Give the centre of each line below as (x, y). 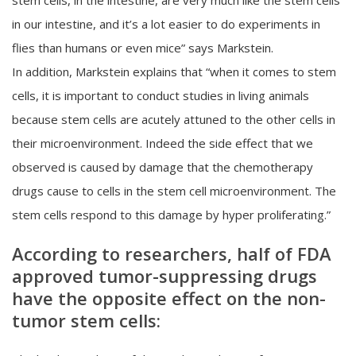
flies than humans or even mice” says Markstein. (143, 47)
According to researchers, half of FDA (172, 253)
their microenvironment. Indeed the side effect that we (163, 143)
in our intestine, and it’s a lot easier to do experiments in (166, 23)
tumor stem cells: (86, 320)
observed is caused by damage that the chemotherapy (163, 166)
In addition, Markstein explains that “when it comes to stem (174, 71)
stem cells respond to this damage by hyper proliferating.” (171, 214)
